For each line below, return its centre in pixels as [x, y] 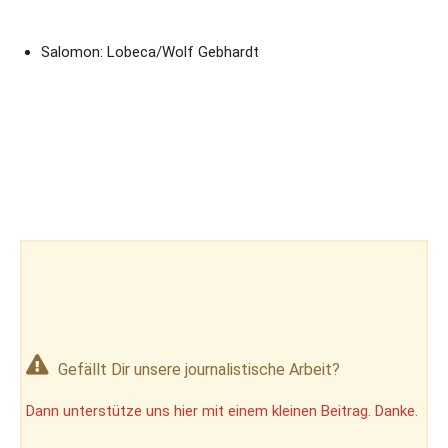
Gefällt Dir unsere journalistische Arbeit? [199, 370]
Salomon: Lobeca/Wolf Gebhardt [150, 52]
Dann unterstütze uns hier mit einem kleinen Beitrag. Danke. [222, 411]
